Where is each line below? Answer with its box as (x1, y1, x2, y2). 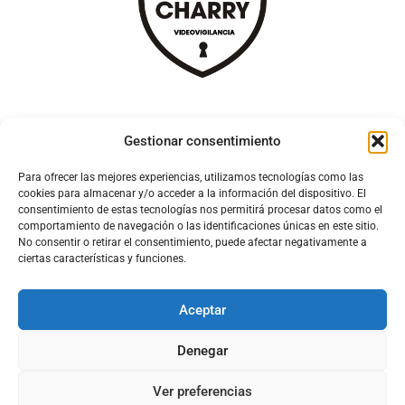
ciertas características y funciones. (18, 252, 186, 265)
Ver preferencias (153, 382, 252, 400)
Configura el (108, 329, 188, 347)
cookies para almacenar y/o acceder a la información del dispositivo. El (18, 187, 366, 200)
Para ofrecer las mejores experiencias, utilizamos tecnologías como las (18, 171, 363, 184)
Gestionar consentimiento (124, 133, 281, 149)
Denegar (177, 342, 228, 359)
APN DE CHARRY (188, 329, 297, 347)
